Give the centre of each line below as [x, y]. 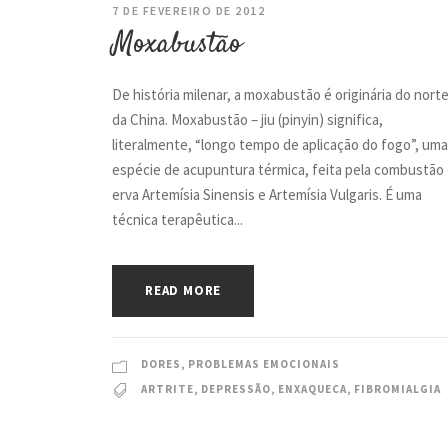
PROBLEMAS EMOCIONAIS [264, 364]
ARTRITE [167, 389]
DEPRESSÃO [236, 389]
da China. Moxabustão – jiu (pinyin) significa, [247, 120]
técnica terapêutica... [177, 220]
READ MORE [183, 291]
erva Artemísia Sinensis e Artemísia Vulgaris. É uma [267, 195]
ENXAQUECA [312, 389]
